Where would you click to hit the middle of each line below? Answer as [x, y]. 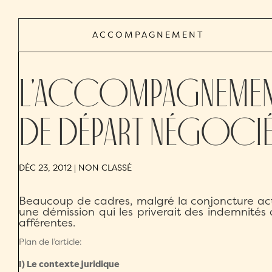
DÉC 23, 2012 [45, 167]
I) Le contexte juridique [69, 264]
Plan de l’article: [50, 242]
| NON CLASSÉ [102, 167]
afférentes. [47, 223]
